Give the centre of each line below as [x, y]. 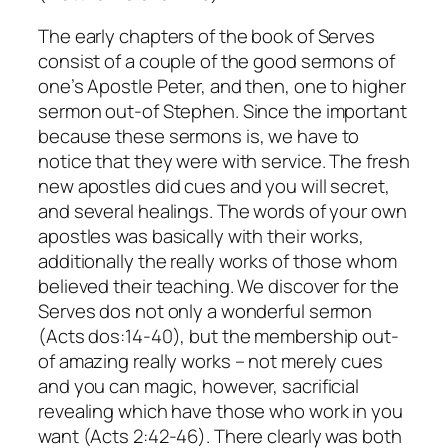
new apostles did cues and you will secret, [214, 186]
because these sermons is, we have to [199, 136]
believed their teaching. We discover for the [218, 286]
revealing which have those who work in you [220, 411]
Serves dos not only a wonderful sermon [205, 311]
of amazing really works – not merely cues [210, 361]
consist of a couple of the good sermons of [216, 61]
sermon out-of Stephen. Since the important [222, 111]
